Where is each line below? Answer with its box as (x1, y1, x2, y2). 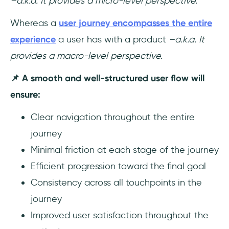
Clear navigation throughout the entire (31, 111, 195, 123)
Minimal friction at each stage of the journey (31, 144, 219, 156)
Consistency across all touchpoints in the (31, 177, 202, 189)
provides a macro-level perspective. (10, 50, 165, 62)
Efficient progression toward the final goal (31, 161, 206, 172)
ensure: (10, 89, 40, 101)
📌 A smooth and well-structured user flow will (10, 73, 204, 84)
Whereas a (10, 17, 59, 29)
